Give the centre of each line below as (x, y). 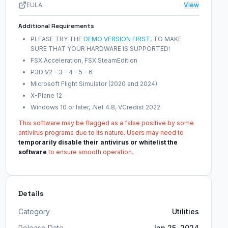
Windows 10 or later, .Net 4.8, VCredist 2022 (95, 107)
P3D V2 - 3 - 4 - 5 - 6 (61, 72)
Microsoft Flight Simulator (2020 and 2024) (94, 84)
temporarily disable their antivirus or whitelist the (98, 142)
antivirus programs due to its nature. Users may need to (101, 133)
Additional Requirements (56, 26)
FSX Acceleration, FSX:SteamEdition (84, 60)
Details (31, 193)
